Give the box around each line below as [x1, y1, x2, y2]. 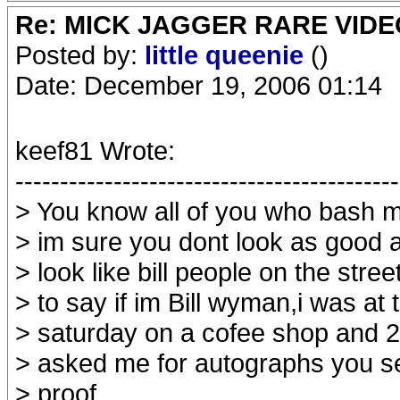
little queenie [145, 40, 311, 70]
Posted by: [15, 40, 145, 70]
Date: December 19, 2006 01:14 [15, 71, 382, 100]
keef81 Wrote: [15, 136, 175, 165]
